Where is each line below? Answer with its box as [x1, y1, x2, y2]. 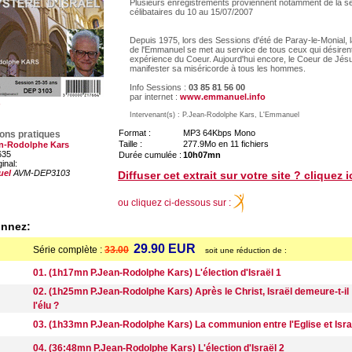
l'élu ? [33, 300, 59, 311]
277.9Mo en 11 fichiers [183, 139, 269, 148]
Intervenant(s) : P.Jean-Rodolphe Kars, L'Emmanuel [130, 111, 299, 119]
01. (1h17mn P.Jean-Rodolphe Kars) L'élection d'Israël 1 [33, 267, 281, 278]
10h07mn [183, 150, 221, 159]
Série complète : [33, 244, 104, 255]
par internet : [130, 92, 180, 101]
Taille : [119, 139, 142, 148]
